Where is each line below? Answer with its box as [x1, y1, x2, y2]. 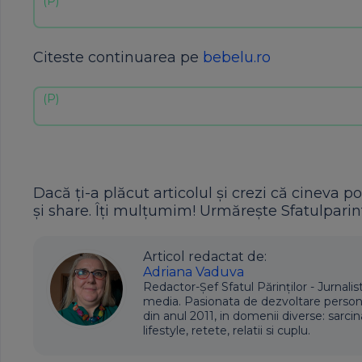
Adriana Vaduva [143, 264, 244, 280]
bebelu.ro [203, 48, 271, 66]
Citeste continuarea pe [33, 48, 203, 66]
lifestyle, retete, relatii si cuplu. [143, 323, 310, 338]
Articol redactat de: [143, 249, 267, 264]
